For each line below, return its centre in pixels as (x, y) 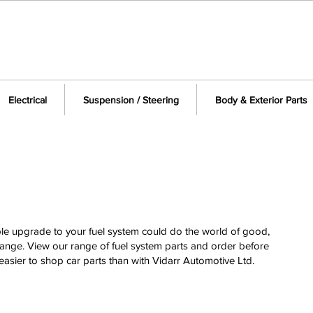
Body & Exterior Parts (261, 100)
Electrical (27, 100)
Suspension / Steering (131, 100)
